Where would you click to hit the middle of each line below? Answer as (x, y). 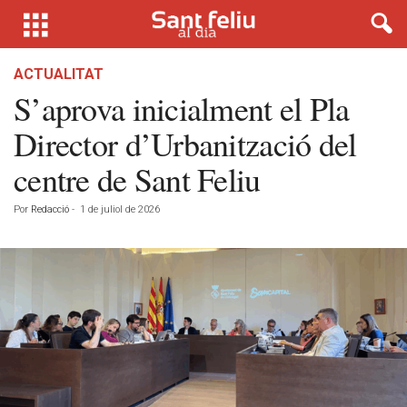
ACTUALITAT (59, 74)
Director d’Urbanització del (185, 144)
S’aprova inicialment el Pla (182, 108)
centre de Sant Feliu (137, 179)
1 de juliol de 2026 (120, 209)
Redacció (50, 209)
